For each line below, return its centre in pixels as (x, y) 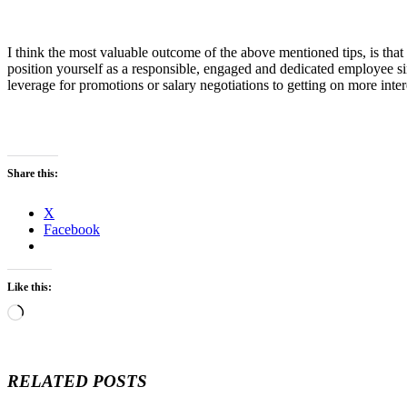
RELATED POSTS (77, 381)
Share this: (33, 173)
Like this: (30, 287)
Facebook (72, 229)
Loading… (54, 311)
